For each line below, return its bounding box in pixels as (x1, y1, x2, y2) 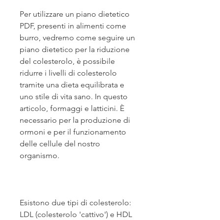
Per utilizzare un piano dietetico (20, 9, 130, 19)
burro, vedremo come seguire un (20, 33, 135, 43)
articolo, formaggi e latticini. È (20, 104, 124, 113)
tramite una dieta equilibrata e (20, 80, 124, 90)
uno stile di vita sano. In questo (20, 92, 128, 102)
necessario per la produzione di (20, 115, 130, 125)
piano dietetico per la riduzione (20, 45, 130, 55)
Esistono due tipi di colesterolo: (20, 198, 131, 208)
